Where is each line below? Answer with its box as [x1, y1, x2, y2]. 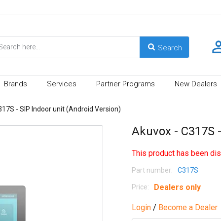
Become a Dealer [158, 202, 218, 212]
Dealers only [154, 182, 201, 192]
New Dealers [175, 79, 217, 88]
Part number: [132, 166, 173, 174]
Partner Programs [96, 79, 155, 88]
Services [47, 79, 76, 88]
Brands [4, 79, 27, 88]
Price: [132, 183, 149, 191]
